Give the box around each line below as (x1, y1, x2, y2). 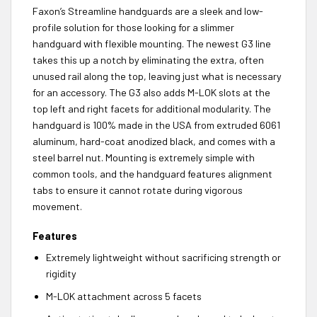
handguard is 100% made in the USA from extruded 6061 (33, 119, 280, 132)
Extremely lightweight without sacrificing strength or (45, 251, 281, 264)
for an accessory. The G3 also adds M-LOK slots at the (33, 86, 270, 99)
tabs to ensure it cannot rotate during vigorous (33, 184, 243, 197)
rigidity (45, 267, 76, 280)
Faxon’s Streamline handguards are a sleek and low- (33, 5, 263, 18)
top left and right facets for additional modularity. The (33, 103, 271, 115)
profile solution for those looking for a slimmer (33, 21, 234, 34)
